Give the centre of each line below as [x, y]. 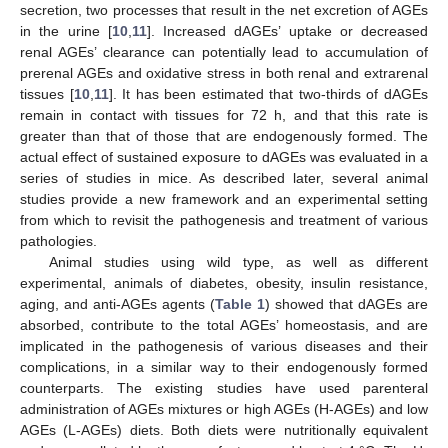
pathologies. [58, 240]
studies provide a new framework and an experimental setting [224, 198]
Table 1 [240, 303]
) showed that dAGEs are [346, 303]
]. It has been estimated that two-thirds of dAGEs [268, 93]
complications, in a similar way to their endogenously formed [224, 366]
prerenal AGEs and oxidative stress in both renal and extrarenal [224, 72]
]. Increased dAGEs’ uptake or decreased [287, 30]
